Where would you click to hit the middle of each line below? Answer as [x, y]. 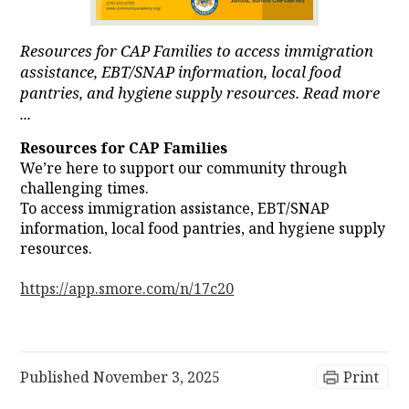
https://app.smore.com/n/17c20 [127, 289]
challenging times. [85, 189]
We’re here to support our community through [184, 168]
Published [57, 378]
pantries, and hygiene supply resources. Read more [200, 93]
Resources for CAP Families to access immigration [197, 51]
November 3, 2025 [157, 378]
